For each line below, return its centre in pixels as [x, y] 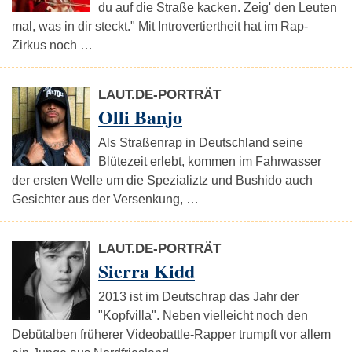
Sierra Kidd [147, 271]
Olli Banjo [140, 117]
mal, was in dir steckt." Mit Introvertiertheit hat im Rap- [160, 26]
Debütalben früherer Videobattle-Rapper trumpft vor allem [171, 334]
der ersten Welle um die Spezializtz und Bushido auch [162, 180]
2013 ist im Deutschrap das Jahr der [198, 297]
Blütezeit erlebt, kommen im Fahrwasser [210, 161]
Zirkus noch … [52, 45]
